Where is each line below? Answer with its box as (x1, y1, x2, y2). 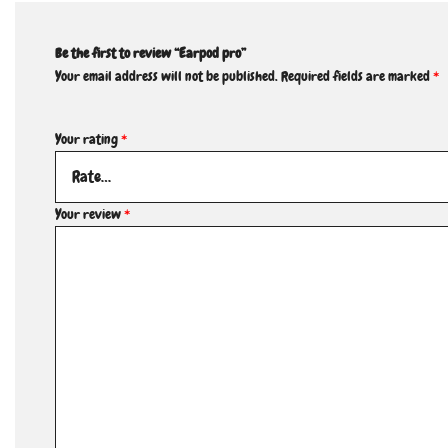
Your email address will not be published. (55, 67, 278, 86)
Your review (55, 205, 124, 224)
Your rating (55, 130, 121, 149)
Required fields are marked (281, 67, 433, 86)
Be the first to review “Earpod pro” (55, 44, 246, 63)
